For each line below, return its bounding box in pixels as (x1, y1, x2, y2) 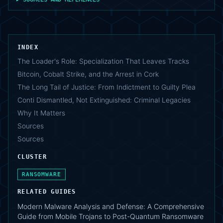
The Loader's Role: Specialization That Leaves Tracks (17, 57, 189, 65)
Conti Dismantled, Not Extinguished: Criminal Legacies (17, 96, 191, 104)
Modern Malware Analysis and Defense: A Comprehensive (17, 202, 204, 211)
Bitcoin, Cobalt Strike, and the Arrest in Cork (17, 70, 159, 78)
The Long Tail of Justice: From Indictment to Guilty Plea (17, 83, 196, 91)
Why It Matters (17, 109, 65, 117)
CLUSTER (17, 153, 47, 160)
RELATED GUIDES (17, 188, 76, 195)
